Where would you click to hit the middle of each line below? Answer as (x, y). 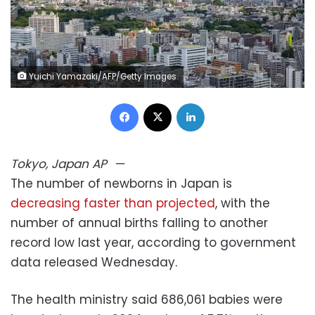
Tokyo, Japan (50, 163)
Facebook (161, 102)
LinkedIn (222, 102)
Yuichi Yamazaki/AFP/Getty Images (102, 76)
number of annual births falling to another (139, 223)
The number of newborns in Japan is (121, 183)
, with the (243, 203)
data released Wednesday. (94, 262)
